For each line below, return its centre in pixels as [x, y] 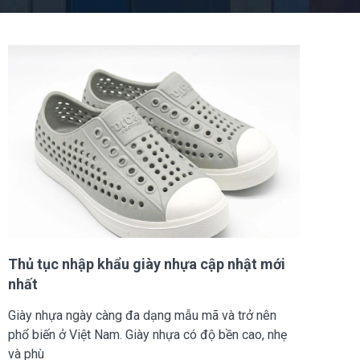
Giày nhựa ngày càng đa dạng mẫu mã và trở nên [142, 315]
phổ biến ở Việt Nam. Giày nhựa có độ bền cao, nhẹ [147, 334]
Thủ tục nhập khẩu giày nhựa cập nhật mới [147, 264]
